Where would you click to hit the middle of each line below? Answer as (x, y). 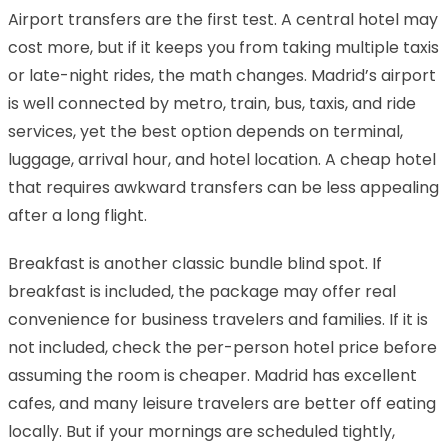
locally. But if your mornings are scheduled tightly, (201, 431)
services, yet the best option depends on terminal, (205, 131)
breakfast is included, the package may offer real (202, 291)
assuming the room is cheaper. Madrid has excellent (212, 375)
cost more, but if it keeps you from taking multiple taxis (223, 47)
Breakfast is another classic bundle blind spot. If (195, 263)
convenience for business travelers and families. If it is (218, 319)
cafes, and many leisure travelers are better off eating (222, 403)
